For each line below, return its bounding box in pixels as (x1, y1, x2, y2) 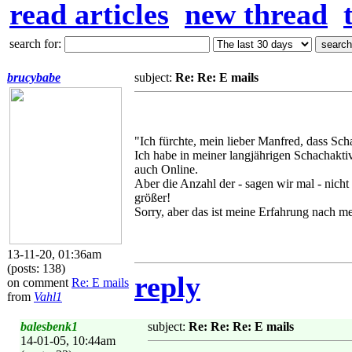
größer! (134, 191, 170, 204)
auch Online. (134, 163, 198, 176)
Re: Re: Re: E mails (189, 320, 294, 333)
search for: (9, 37, 64, 50)
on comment (7, 276, 71, 289)
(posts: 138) (7, 262, 65, 275)
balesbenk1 (20, 320, 78, 333)
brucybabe (7, 71, 60, 84)
